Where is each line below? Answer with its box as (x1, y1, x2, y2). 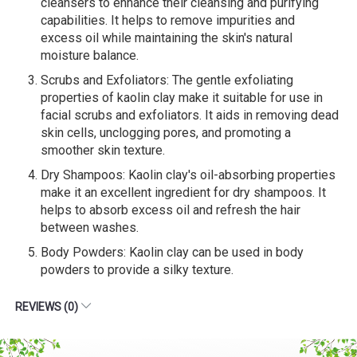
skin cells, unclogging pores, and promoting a (41, 124, 291, 140)
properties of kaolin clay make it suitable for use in (41, 89, 323, 105)
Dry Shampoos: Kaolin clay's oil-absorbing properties (41, 167, 335, 182)
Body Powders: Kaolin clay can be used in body (41, 244, 304, 260)
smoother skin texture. (41, 142, 165, 158)
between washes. (41, 219, 139, 235)
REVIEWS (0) (15, 300, 80, 313)
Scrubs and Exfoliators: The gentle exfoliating (41, 72, 293, 88)
